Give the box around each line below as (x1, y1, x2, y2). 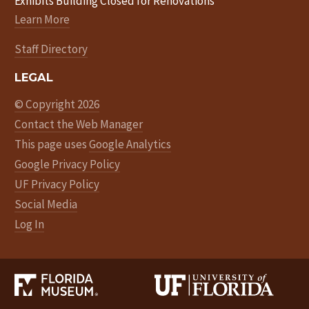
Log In (14, 216, 45, 232)
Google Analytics (89, 136, 172, 152)
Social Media (14, 196, 78, 212)
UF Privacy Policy (14, 176, 100, 192)
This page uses (14, 136, 90, 152)
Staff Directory (14, 41, 88, 57)
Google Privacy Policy (14, 156, 121, 172)
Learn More (14, 12, 70, 28)
